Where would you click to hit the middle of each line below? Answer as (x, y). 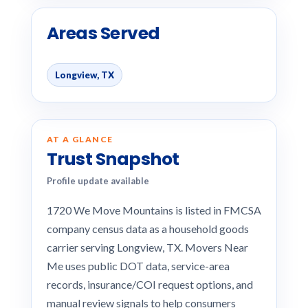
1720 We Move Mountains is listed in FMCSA (154, 210)
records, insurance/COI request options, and (150, 284)
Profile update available (98, 181)
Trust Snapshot (113, 159)
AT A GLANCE (80, 139)
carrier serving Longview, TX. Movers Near (147, 247)
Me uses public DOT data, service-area (138, 266)
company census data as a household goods (147, 229)
